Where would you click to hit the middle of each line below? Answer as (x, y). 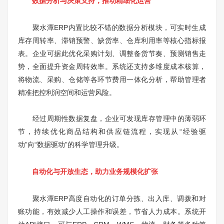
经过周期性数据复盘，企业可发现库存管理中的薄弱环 (112, 118)
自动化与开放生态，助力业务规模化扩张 (88, 171)
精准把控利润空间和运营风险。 (67, 92)
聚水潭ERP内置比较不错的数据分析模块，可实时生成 (112, 27)
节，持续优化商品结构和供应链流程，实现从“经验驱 (112, 131)
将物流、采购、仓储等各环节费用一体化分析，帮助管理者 (112, 79)
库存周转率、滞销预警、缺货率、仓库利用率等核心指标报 (112, 40)
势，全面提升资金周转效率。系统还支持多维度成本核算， (112, 66)
